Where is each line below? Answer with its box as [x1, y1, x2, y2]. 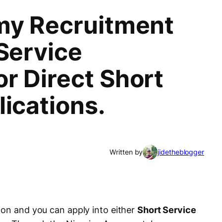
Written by [110, 148, 143, 157]
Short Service [137, 205, 196, 216]
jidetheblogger [158, 148, 204, 157]
